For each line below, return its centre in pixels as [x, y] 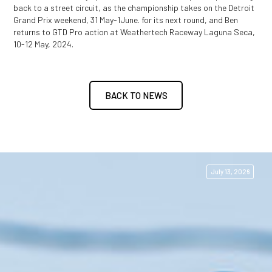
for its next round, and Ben [190, 19]
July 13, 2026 [230, 171]
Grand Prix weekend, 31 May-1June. [78, 19]
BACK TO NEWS [136, 95]
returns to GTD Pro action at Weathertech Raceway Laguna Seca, [134, 32]
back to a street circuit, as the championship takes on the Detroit [134, 7]
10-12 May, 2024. [44, 44]
